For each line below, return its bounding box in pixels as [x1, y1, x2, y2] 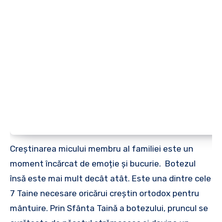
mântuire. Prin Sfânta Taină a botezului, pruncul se [10, 203, 208, 213]
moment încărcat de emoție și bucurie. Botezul [10, 158, 196, 168]
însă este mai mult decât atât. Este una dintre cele [10, 173, 211, 183]
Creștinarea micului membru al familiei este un [10, 143, 193, 154]
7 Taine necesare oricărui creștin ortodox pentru [10, 188, 199, 198]
